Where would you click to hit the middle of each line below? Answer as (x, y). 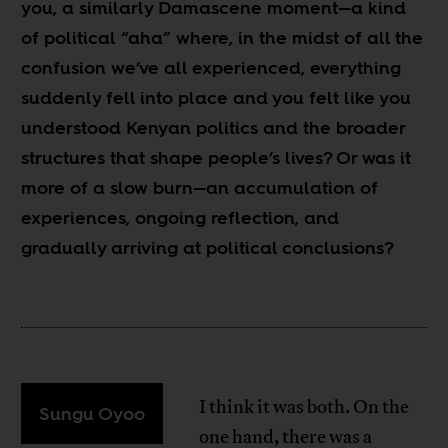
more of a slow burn (107, 187)
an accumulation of (292, 187)
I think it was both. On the (304, 406)
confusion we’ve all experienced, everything (211, 67)
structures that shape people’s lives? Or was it (216, 157)
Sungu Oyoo (92, 413)
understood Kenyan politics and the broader (213, 127)
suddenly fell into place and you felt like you (216, 97)
